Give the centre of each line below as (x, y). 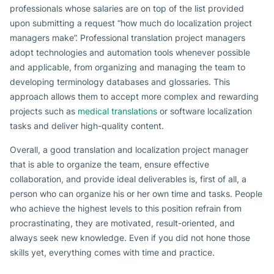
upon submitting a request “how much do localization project (131, 23)
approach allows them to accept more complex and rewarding (134, 97)
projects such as (44, 111)
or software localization (205, 111)
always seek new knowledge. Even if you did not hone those (130, 238)
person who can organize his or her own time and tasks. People (136, 194)
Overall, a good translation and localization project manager (129, 150)
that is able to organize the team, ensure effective (109, 165)
